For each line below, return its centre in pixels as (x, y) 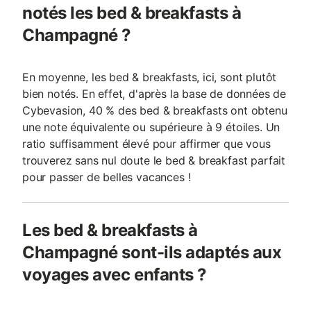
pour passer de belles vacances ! (107, 177)
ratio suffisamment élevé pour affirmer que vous (146, 144)
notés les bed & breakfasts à (132, 13)
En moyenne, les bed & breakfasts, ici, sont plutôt (150, 77)
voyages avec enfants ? (115, 275)
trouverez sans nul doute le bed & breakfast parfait (154, 160)
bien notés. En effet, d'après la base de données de (154, 94)
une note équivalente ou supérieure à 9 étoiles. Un (151, 127)
